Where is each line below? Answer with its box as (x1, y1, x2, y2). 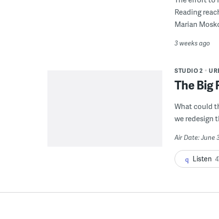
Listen (193, 153, 212, 163)
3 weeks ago (175, 38, 210, 47)
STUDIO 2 (175, 66, 203, 75)
